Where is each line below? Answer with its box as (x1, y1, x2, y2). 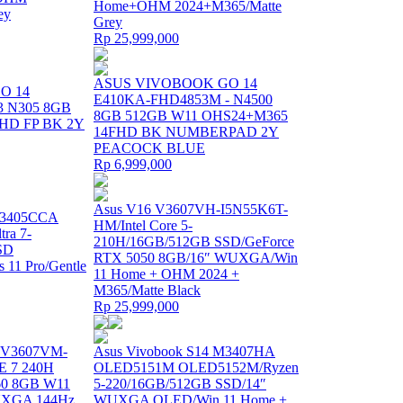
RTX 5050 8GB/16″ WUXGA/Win (94, 250, 298, 265)
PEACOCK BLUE (94, 140, 205, 156)
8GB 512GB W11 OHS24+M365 (94, 108, 288, 123)
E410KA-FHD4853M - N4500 (94, 92, 273, 107)
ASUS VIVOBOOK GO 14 (94, 76, 257, 91)
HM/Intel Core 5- (94, 218, 193, 233)
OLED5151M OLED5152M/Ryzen (94, 360, 299, 375)
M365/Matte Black (94, 282, 201, 298)
